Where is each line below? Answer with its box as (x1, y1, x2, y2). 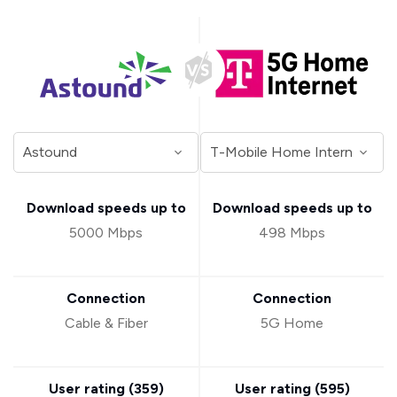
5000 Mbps (69, 224, 143, 242)
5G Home (261, 315, 323, 332)
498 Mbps (259, 224, 325, 242)
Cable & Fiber (64, 315, 148, 332)
